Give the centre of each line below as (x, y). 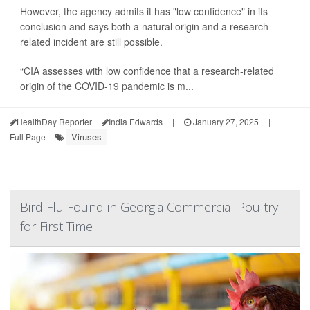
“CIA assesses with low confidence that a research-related (147, 71)
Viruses (86, 137)
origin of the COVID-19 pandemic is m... (107, 86)
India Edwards (136, 121)
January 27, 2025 (225, 121)
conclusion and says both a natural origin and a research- (146, 26)
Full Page (28, 137)
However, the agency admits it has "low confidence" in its (144, 11)
